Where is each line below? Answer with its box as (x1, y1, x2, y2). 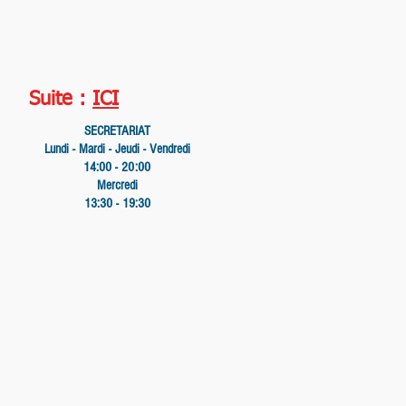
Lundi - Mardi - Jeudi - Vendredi (43, 141, 190, 157)
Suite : (29, 90, 92, 110)
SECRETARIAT (83, 123, 150, 139)
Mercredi (96, 178, 138, 193)
